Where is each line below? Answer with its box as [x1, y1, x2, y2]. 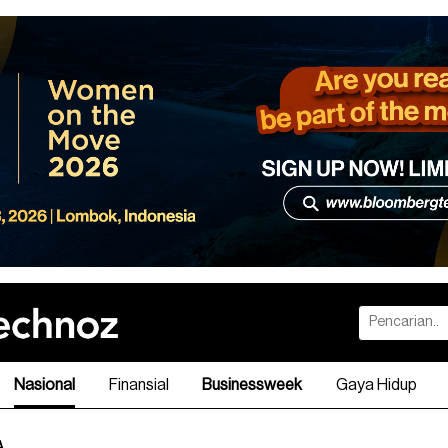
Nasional [14, 376, 76, 393]
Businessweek [202, 376, 303, 393]
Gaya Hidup [335, 376, 417, 393]
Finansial [108, 376, 169, 393]
